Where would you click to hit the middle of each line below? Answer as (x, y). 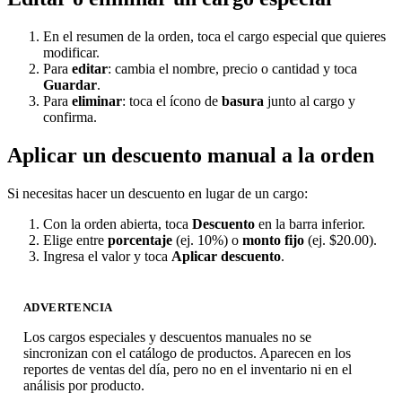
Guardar (70, 85)
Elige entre (75, 240)
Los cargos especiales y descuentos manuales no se (167, 337)
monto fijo (273, 240)
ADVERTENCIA (68, 308)
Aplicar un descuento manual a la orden (191, 156)
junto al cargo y (310, 101)
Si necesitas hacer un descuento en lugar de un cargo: (157, 194)
